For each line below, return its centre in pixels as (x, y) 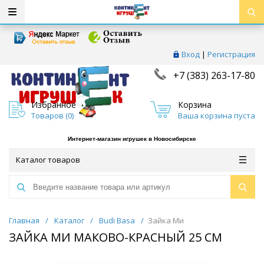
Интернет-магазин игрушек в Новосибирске (132, 139)
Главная (24, 221)
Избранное (54, 104)
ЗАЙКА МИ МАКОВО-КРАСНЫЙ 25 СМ (115, 237)
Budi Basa (117, 221)
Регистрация (231, 54)
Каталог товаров (48, 160)
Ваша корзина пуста (216, 115)
